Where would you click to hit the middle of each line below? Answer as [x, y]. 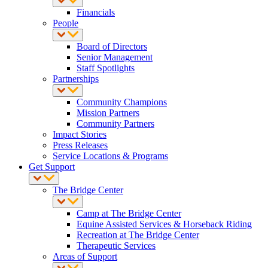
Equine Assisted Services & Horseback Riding [164, 224]
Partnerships [76, 79]
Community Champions [122, 102]
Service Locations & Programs [110, 156]
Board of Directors [112, 46]
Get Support [52, 167]
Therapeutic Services [116, 246]
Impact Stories [80, 134]
